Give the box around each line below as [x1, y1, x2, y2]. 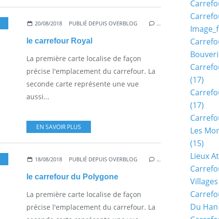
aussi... [26, 91, 49, 101]
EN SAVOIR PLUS [36, 122, 81, 131]
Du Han [190, 201, 218, 212]
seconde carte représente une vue [26, 79, 139, 88]
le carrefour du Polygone [26, 172, 118, 181]
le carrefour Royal [26, 36, 92, 45]
